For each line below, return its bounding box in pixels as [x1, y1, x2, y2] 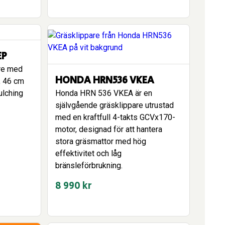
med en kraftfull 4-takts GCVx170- [55, 113, 175, 122]
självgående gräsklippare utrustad [55, 100, 174, 110]
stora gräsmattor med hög [55, 137, 146, 146]
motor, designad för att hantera [55, 125, 162, 134]
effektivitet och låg [55, 149, 122, 158]
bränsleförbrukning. [55, 161, 123, 170]
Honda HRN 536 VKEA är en [55, 88, 152, 98]
